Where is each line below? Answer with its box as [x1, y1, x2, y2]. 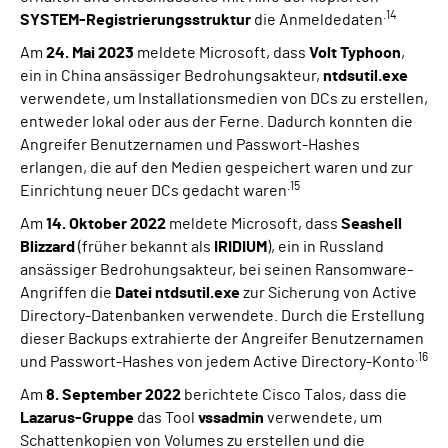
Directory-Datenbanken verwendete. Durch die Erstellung [20, 308, 425, 325]
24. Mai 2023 [46, 45, 134, 62]
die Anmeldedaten [251, 12, 383, 29]
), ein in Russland [267, 239, 384, 256]
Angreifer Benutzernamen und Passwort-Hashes [20, 137, 360, 154]
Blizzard [20, 239, 75, 256]
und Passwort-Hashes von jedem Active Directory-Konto [20, 354, 415, 371]
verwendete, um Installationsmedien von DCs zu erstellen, [20, 91, 428, 108]
